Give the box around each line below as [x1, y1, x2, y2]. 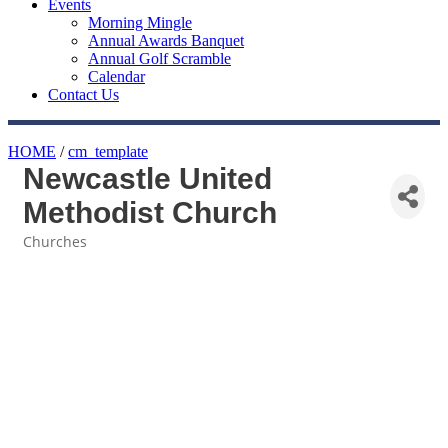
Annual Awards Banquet [88, 32, 244, 49]
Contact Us [48, 86, 119, 103]
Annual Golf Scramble [88, 50, 231, 67]
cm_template [68, 143, 148, 160]
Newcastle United [23, 162, 272, 195]
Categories [22, 246, 91, 264]
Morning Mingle [88, 14, 192, 31]
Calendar [88, 68, 145, 85]
